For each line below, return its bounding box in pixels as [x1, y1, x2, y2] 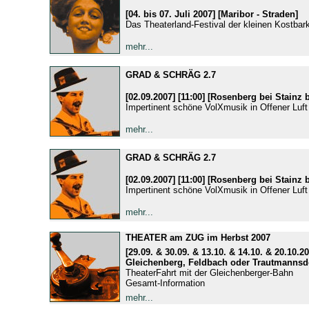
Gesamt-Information [125, 277, 205, 288]
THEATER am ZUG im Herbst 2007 [125, 232, 270, 243]
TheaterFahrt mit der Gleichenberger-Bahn [125, 267, 293, 278]
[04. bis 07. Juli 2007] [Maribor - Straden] [125, 8, 298, 19]
